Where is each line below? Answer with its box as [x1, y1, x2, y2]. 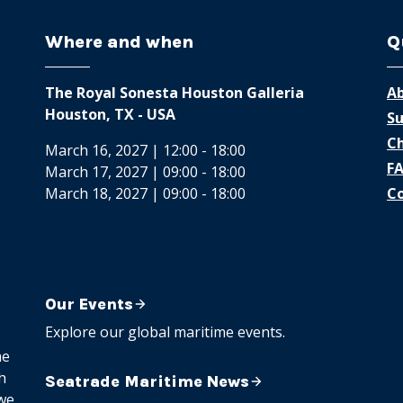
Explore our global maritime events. [45, 322, 285, 342]
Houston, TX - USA [45, 104, 175, 124]
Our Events [45, 294, 133, 314]
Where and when [45, 31, 193, 52]
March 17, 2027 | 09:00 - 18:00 [45, 162, 246, 182]
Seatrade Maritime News [45, 372, 249, 391]
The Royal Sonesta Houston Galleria [45, 83, 304, 103]
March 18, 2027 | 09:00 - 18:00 [45, 184, 246, 203]
